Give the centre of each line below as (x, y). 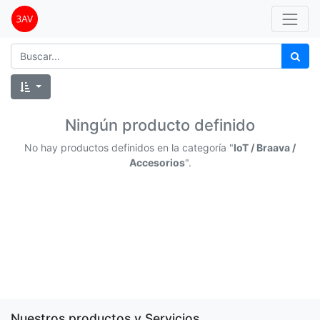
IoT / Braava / (265, 147)
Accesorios (157, 162)
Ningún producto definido (160, 125)
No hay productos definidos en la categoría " (129, 147)
